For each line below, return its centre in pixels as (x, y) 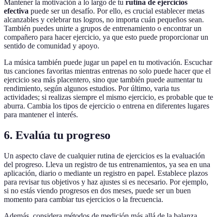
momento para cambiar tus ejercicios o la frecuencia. (84, 199)
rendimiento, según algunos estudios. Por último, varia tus (92, 89)
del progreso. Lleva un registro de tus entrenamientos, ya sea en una (107, 164)
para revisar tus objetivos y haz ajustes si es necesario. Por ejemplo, (106, 182)
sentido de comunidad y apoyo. (52, 46)
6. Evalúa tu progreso (57, 135)
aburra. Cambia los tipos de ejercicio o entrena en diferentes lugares (107, 106)
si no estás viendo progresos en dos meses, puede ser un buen (97, 190)
